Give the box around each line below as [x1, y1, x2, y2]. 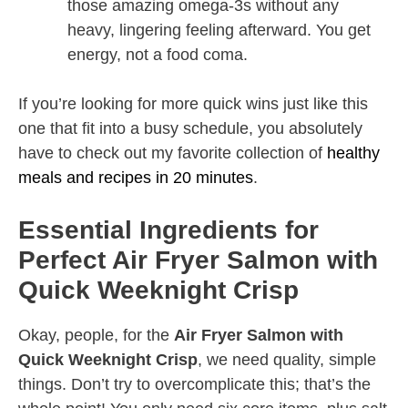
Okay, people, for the [18, 326, 174, 345]
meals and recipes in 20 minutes [18, 168, 253, 188]
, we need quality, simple [198, 351, 376, 370]
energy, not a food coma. [67, 46, 248, 65]
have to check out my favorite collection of [18, 144, 327, 163]
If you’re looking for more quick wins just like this [18, 95, 368, 114]
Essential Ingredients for [18, 216, 319, 245]
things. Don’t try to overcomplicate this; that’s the [18, 375, 371, 394]
